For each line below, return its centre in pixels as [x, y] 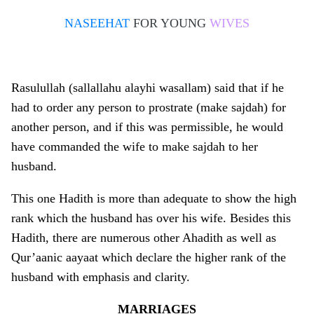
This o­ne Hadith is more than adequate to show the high [154, 199]
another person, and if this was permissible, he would [147, 127]
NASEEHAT [97, 23]
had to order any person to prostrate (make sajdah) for [149, 108]
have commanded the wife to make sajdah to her [135, 147]
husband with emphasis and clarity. [101, 277]
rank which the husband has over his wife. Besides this [151, 218]
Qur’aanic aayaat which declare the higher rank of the [149, 258]
